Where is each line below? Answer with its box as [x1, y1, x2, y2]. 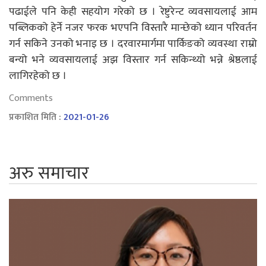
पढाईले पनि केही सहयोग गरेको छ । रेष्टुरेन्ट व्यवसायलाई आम [9, 3, 257, 21]
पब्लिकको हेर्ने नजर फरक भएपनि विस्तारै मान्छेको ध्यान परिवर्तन [9, 19, 257, 37]
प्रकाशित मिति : [9, 109, 64, 126]
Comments [9, 90, 53, 107]
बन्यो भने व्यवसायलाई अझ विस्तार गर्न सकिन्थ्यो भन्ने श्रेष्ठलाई [9, 51, 257, 69]
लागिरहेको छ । [9, 67, 66, 85]
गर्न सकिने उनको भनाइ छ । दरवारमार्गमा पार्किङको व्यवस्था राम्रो [9, 35, 257, 53]
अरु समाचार [9, 159, 89, 189]
